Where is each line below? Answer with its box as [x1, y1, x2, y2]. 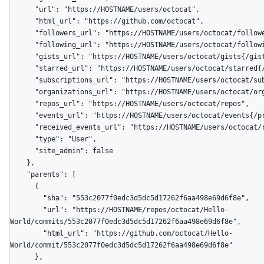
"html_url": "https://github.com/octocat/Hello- [10, 229, 43, 238]
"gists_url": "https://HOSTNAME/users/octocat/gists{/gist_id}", [10, 52, 35, 61]
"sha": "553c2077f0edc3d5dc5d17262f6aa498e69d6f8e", [10, 194, 43, 203]
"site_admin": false [10, 147, 35, 156]
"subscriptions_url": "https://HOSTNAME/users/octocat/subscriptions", [10, 76, 35, 85]
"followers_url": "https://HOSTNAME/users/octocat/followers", [10, 29, 35, 38]
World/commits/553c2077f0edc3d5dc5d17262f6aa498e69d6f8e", [10, 217, 241, 226]
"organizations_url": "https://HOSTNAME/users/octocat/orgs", [10, 88, 35, 97]
